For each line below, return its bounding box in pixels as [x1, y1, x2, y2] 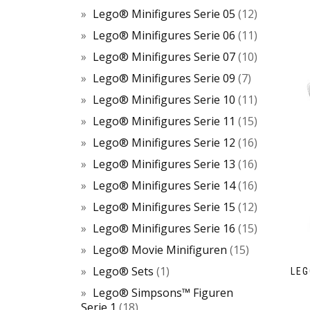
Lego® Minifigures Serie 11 [93, 113, 235, 129]
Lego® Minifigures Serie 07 [93, 49, 235, 64]
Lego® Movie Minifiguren [93, 242, 227, 257]
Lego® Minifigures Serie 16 [93, 221, 235, 236]
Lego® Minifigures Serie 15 [93, 199, 235, 215]
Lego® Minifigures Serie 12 [93, 135, 235, 150]
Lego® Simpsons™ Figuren [93, 285, 233, 300]
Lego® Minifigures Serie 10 [93, 92, 235, 107]
